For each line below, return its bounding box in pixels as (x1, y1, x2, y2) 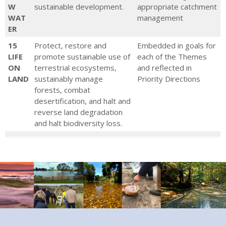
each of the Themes (137, 51, 207, 62)
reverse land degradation (34, 106, 123, 117)
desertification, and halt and (34, 95, 131, 106)
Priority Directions (137, 73, 200, 84)
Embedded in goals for (137, 40, 216, 50)
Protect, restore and (34, 40, 106, 50)
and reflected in (137, 62, 192, 73)
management (137, 12, 183, 23)
